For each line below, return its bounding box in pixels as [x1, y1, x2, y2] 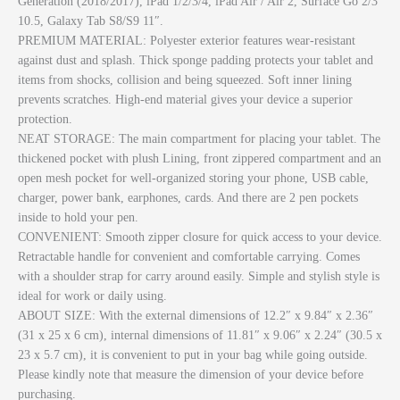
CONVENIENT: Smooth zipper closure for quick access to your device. [18, 229, 382, 244]
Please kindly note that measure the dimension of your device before [18, 367, 363, 381]
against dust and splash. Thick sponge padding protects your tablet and [18, 53, 373, 67]
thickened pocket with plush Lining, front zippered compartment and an [18, 151, 381, 165]
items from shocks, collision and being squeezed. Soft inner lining [18, 72, 352, 87]
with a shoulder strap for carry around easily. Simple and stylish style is [18, 269, 379, 283]
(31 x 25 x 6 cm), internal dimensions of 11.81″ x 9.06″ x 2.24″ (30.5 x [18, 328, 382, 342]
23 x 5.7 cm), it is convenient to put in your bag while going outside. [18, 347, 368, 362]
